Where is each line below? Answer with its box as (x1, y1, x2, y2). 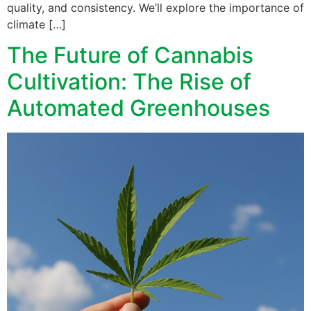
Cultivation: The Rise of (7, 68, 251, 96)
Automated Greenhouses (7, 94, 270, 122)
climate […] (7, 17, 66, 32)
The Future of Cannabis (7, 42, 253, 69)
